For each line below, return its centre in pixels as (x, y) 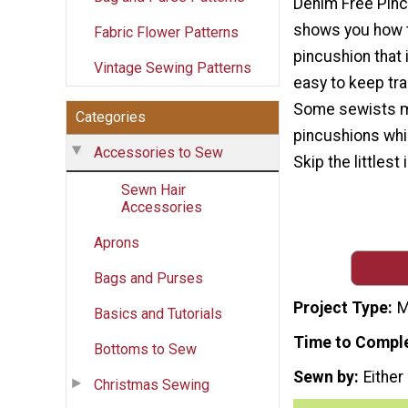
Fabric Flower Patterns (166, 32)
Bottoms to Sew (145, 349)
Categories (111, 117)
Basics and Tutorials (158, 313)
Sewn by (324, 377)
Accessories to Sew (158, 152)
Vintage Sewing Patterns (173, 67)
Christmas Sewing (152, 384)
